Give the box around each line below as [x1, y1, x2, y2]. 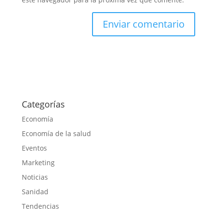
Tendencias [21, 201, 59, 211]
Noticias [21, 172, 48, 182]
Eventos [21, 143, 47, 153]
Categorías [21, 98, 65, 110]
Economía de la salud [21, 128, 91, 138]
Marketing [21, 157, 55, 167]
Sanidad [21, 186, 48, 196]
